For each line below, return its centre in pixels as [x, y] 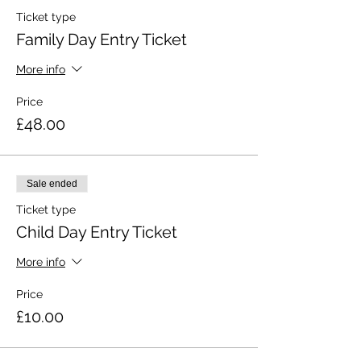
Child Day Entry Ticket [97, 232]
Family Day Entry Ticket [102, 39]
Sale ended [52, 183]
